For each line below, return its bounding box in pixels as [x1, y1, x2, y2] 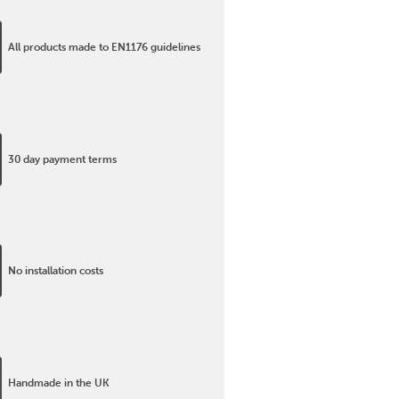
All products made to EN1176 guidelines [7, 40, 200, 54]
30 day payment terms [7, 151, 117, 166]
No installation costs [7, 264, 103, 278]
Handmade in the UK [7, 375, 110, 389]
